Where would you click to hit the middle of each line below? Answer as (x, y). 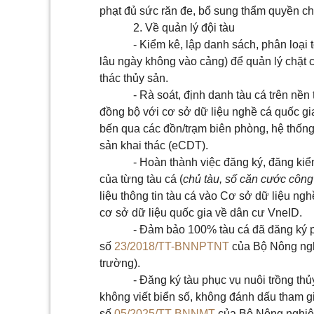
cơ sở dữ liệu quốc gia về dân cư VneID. (201, 213)
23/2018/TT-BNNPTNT (172, 246)
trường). (120, 263)
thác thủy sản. (134, 78)
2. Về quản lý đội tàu (184, 28)
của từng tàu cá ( (141, 179)
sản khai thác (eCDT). (154, 145)
